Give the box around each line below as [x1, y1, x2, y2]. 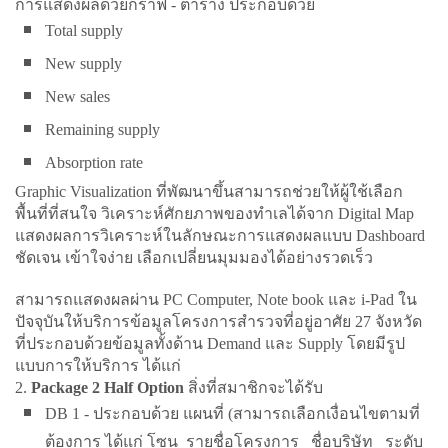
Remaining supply [45, 121, 160, 138]
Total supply [45, 22, 123, 39]
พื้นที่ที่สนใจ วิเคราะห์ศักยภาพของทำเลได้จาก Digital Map [15, 205, 414, 222]
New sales [45, 88, 110, 105]
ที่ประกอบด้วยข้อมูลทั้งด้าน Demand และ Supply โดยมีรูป [15, 335, 405, 352]
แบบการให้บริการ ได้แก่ [15, 357, 185, 374]
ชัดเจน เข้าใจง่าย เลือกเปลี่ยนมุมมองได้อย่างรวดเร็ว [15, 249, 373, 266]
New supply [45, 55, 122, 72]
